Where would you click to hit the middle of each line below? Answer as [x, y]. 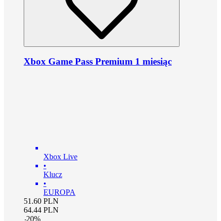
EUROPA [59, 192]
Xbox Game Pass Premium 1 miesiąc [98, 61]
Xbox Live [60, 156]
